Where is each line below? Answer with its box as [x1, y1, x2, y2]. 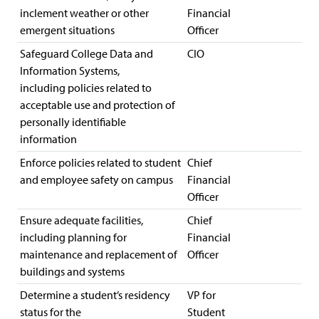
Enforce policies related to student [20, 156, 181, 169]
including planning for [20, 231, 127, 244]
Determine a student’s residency [20, 288, 170, 302]
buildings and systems [20, 265, 125, 278]
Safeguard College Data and [20, 47, 153, 61]
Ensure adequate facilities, [20, 214, 143, 227]
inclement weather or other [20, 6, 149, 20]
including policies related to [20, 81, 152, 95]
